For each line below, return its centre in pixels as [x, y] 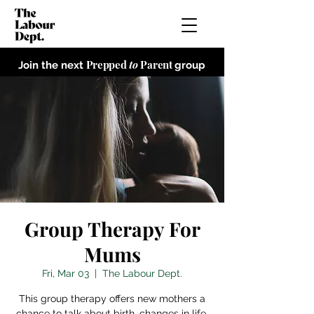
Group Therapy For [112, 229]
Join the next [52, 65]
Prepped [108, 64]
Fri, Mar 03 [66, 273]
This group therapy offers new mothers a [112, 299]
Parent [156, 64]
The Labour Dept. [142, 273]
